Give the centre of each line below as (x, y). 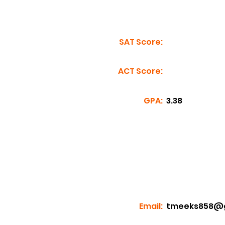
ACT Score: (140, 71)
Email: (151, 206)
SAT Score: (141, 42)
